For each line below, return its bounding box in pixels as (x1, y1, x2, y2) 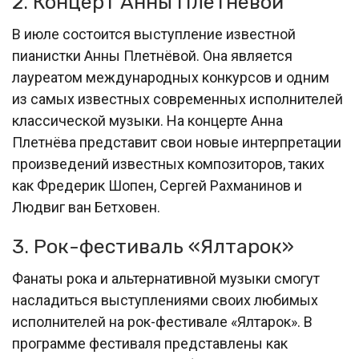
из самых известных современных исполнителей (12, 91, 343, 108)
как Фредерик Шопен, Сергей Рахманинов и (12, 177, 302, 195)
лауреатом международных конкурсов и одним (12, 69, 329, 87)
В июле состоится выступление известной (12, 26, 296, 43)
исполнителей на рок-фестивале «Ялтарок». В (12, 313, 313, 331)
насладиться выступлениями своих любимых (12, 292, 318, 309)
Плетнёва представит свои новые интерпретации (12, 134, 341, 151)
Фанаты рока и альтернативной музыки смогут (12, 270, 320, 288)
